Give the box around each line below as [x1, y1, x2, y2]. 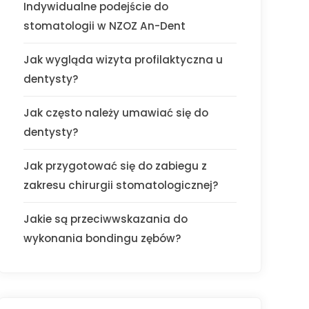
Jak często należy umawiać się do [23, 106, 209, 120]
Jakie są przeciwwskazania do [23, 212, 188, 226]
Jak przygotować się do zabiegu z [23, 159, 208, 173]
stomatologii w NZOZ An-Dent [23, 19, 186, 33]
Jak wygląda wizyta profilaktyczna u [23, 52, 223, 67]
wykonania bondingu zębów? [23, 231, 182, 246]
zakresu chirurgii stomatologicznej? [23, 178, 219, 192]
